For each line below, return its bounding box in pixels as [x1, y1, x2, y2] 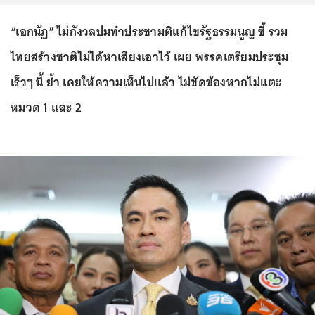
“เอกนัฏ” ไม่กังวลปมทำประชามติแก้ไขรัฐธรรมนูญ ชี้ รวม [11, 21, 288, 42]
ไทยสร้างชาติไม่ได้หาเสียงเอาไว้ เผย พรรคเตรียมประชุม [11, 46, 288, 67]
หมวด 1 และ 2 [11, 97, 82, 118]
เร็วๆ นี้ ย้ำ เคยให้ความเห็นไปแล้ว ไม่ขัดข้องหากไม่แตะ [11, 72, 282, 93]
